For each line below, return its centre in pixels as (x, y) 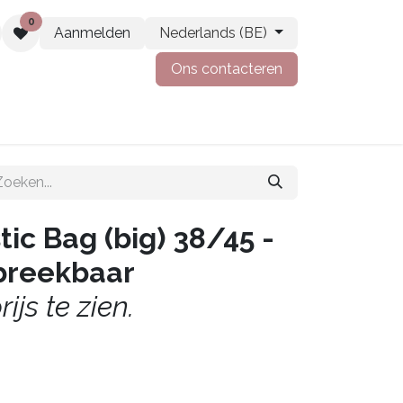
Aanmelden (93, 33)
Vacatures (51, 118)
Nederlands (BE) (214, 33)
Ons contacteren (227, 69)
